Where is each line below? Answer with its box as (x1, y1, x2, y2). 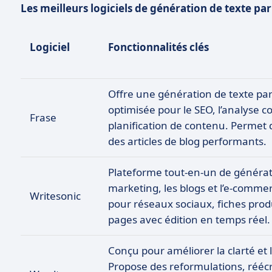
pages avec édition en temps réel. (108, 212, 270, 226)
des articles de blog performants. (108, 134, 267, 148)
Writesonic (30, 189, 81, 203)
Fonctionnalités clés (108, 40, 209, 54)
